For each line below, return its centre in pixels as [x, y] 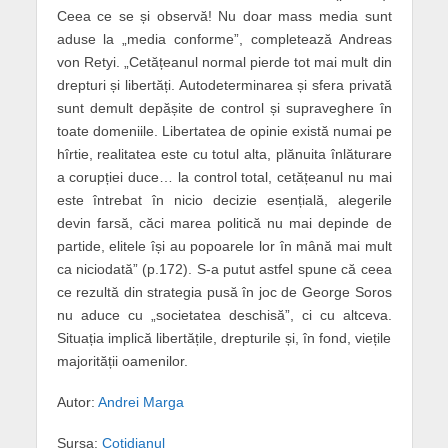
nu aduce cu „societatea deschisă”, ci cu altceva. [224, 314]
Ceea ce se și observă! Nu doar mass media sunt [224, 15]
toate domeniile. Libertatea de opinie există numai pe [224, 130]
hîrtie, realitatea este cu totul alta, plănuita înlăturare [224, 153]
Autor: [77, 401]
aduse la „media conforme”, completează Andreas [224, 38]
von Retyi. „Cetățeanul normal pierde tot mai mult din [224, 61]
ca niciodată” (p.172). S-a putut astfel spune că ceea [224, 268]
